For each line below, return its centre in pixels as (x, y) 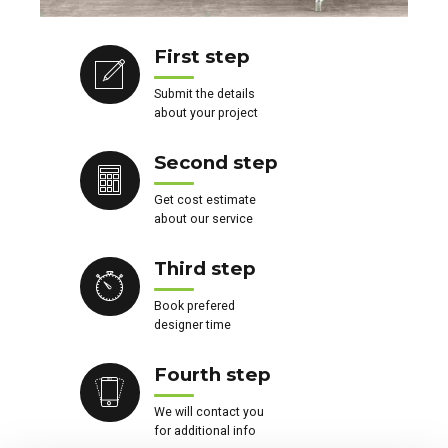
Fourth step (212, 374)
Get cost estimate (204, 199)
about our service (203, 218)
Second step (215, 162)
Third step (204, 268)
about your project (205, 112)
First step (201, 56)
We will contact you (208, 411)
